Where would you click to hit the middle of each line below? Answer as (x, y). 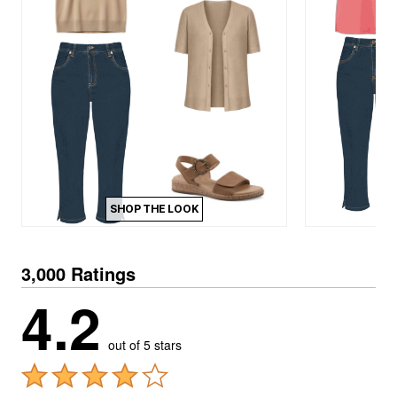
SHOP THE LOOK (154, 209)
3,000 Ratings (78, 273)
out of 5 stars (145, 345)
